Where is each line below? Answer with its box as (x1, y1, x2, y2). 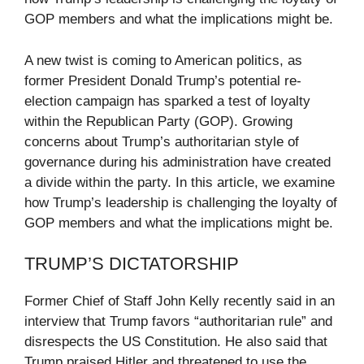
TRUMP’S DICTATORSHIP (24, 253, 239, 275)
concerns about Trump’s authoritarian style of (24, 133, 299, 149)
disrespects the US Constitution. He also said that (24, 334, 327, 350)
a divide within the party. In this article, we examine (24, 174, 335, 190)
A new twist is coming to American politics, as (24, 52, 302, 68)
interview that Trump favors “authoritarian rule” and (24, 314, 332, 330)
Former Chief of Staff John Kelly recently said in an (24, 293, 335, 310)
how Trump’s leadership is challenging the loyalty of (24, 194, 337, 210)
